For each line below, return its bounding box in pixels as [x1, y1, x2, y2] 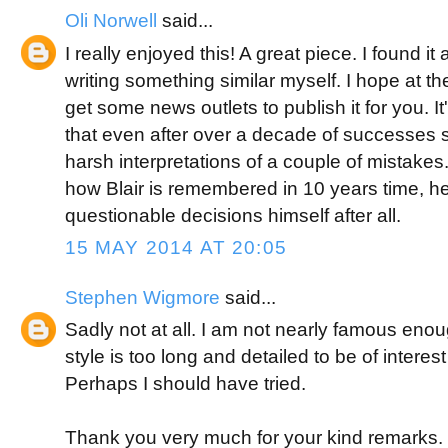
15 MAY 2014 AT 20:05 [64, 237, 287, 259]
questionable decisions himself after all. [64, 205, 401, 227]
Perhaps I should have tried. [64, 373, 306, 395]
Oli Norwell [64, 10, 157, 32]
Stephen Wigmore [64, 286, 220, 308]
